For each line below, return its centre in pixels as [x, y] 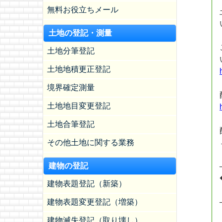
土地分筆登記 [71, 51]
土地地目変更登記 [79, 106]
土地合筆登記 [71, 124]
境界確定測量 [71, 87]
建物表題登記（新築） [87, 184]
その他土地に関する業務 [91, 142]
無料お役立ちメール [83, 10]
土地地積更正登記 [79, 69]
